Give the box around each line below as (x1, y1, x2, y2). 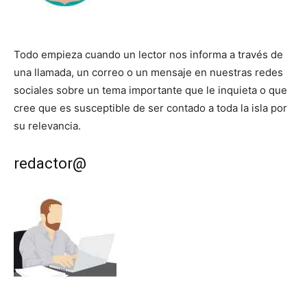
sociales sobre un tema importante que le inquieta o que (14, 84, 287, 97)
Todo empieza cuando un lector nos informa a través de (14, 48, 283, 62)
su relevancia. (14, 119, 81, 133)
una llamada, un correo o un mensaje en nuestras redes (14, 66, 283, 79)
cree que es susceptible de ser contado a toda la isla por (14, 101, 287, 115)
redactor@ (14, 155, 86, 173)
